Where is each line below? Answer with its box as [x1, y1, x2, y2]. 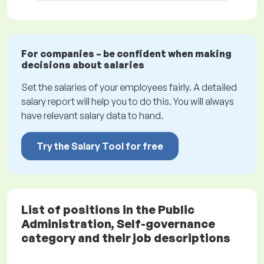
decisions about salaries [21, 59, 144, 71]
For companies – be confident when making [21, 48, 232, 60]
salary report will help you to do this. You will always [21, 95, 234, 108]
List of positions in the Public [21, 202, 194, 217]
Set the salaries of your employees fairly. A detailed [21, 81, 237, 94]
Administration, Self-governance [21, 216, 215, 232]
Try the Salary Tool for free [37, 140, 163, 153]
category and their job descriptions [21, 230, 230, 246]
